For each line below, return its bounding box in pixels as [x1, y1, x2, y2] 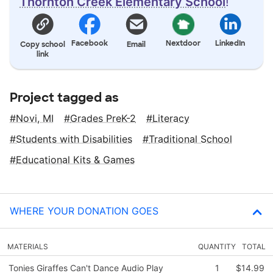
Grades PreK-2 [70, 112, 136, 124]
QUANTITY [198, 241, 236, 251]
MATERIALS [7, 241, 48, 251]
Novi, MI [16, 112, 54, 124]
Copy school [20, 39, 66, 49]
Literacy [152, 112, 190, 124]
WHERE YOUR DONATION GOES [10, 204, 158, 217]
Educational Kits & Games [16, 153, 135, 166]
